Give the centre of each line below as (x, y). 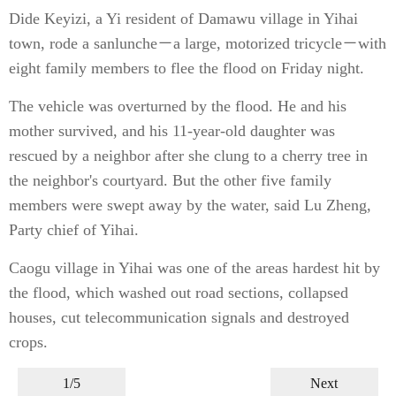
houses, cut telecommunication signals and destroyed (179, 317)
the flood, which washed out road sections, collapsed (179, 293)
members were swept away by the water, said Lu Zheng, (190, 205)
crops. (28, 342)
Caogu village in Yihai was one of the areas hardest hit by (194, 268)
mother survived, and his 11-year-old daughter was (172, 131)
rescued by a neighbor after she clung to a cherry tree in (188, 156)
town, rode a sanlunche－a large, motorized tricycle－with (198, 43)
